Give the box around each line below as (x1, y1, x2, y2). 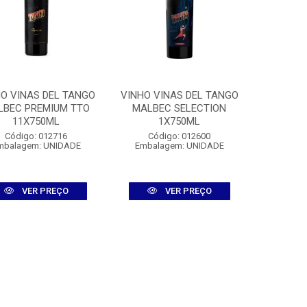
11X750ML (12, 115, 60, 127)
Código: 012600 (148, 131, 211, 141)
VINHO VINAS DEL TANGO (120, 89, 238, 101)
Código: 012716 (5, 131, 68, 141)
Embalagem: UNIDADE (134, 140, 224, 151)
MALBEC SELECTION (132, 102, 227, 114)
